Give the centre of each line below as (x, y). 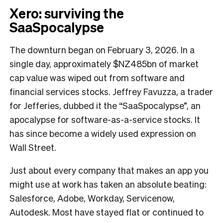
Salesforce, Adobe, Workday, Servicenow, (92, 198)
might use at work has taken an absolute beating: (108, 184)
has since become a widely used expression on (103, 133)
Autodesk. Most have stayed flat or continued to (107, 212)
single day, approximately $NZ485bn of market (104, 63)
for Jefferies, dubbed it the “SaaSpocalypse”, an (105, 105)
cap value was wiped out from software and (97, 77)
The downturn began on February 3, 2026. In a (102, 49)
